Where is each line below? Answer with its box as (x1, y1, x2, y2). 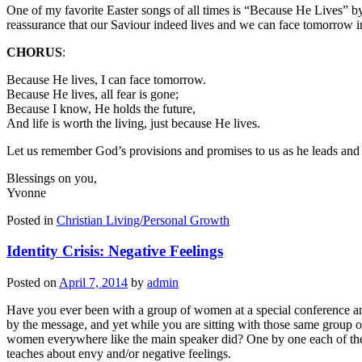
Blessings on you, (6, 170, 97, 185)
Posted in (6, 213, 53, 227)
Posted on (6, 276, 59, 290)
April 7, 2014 (59, 276, 128, 290)
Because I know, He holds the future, (6, 101, 196, 116)
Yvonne (6, 185, 46, 200)
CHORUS (6, 44, 62, 59)
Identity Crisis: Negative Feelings (6, 242, 223, 260)
